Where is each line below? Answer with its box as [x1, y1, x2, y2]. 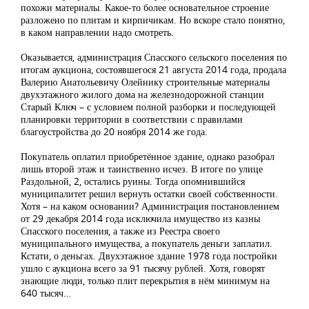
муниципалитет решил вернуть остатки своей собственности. [21, 187, 278, 201]
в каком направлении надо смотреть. [21, 26, 174, 39]
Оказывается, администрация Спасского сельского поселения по [21, 50, 287, 64]
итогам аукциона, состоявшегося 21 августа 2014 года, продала [21, 63, 286, 77]
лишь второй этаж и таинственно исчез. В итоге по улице [21, 162, 263, 176]
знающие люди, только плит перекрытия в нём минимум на [21, 274, 270, 288]
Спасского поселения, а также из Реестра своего [21, 224, 220, 238]
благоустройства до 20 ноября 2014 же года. [21, 125, 208, 139]
